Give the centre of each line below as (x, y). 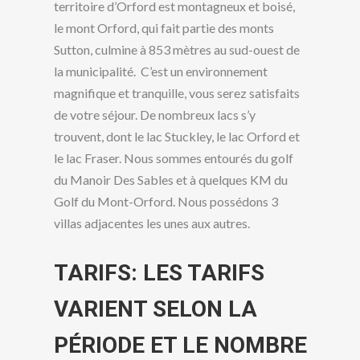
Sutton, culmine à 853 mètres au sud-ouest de (176, 50)
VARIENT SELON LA (155, 309)
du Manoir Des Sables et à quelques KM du (170, 180)
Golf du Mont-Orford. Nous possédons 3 (166, 202)
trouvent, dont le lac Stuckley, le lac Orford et (176, 137)
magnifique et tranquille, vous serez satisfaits (176, 93)
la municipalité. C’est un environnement (160, 72)
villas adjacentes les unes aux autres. (151, 223)
